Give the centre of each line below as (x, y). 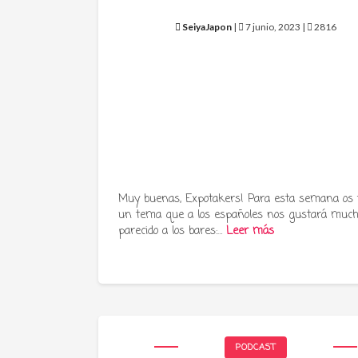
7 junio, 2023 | (276, 27)
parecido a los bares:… (173, 231)
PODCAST (256, 348)
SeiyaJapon (207, 27)
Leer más (251, 231)
